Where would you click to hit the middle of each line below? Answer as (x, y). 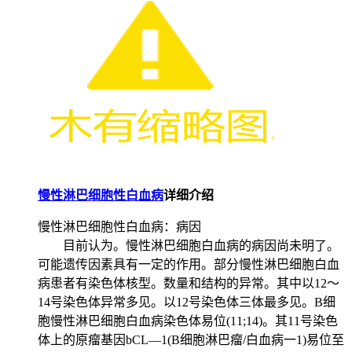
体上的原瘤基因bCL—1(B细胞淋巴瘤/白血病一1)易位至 (191, 339)
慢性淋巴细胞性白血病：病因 (119, 226)
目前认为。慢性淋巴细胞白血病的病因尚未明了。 (189, 245)
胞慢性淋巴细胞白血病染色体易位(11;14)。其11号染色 (188, 321)
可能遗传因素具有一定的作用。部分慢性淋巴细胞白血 (189, 264)
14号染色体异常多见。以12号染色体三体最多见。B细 (187, 302)
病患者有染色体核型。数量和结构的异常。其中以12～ (189, 283)
